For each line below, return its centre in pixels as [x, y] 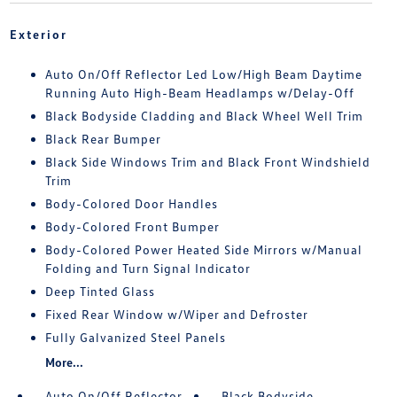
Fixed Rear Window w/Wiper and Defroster [176, 314]
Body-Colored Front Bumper [132, 226]
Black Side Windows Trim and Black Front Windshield [207, 161]
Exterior [38, 34]
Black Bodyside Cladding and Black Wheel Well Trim [204, 115]
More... [64, 362]
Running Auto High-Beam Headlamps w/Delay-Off [199, 92]
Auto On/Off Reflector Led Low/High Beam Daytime [203, 74]
